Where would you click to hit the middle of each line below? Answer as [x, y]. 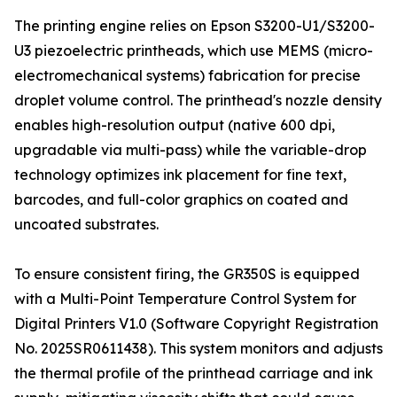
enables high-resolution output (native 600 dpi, [175, 125]
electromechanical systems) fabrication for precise [187, 76]
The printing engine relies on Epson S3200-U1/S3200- [195, 26]
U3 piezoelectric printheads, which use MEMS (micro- [194, 51]
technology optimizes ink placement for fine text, [180, 175]
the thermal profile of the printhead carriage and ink [194, 374]
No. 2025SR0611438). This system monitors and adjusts [198, 349]
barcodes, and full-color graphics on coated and [181, 200]
